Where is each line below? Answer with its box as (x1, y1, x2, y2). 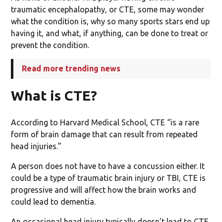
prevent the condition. (11, 40, 90, 50)
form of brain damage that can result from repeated (11, 129, 198, 139)
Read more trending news (22, 63, 121, 73)
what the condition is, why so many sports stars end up (11, 16, 210, 26)
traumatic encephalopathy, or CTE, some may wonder (11, 4, 205, 14)
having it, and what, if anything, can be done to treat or (11, 28, 209, 38)
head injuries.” (11, 141, 62, 151)
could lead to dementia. (11, 197, 96, 206)
